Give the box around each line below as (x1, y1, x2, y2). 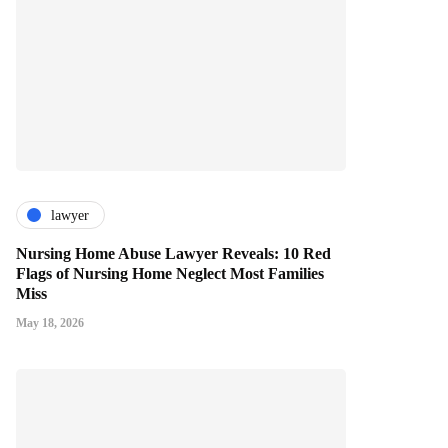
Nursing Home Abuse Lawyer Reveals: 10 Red (16, 245, 331, 263)
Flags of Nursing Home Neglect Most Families (16, 265, 324, 283)
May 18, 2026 (16, 316, 84, 331)
